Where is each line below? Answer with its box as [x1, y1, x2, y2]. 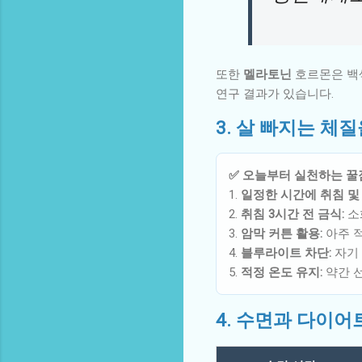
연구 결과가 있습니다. [216, 86, 334, 101]
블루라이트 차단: [241, 245, 331, 260]
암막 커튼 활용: [241, 225, 322, 241]
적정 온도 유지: [241, 264, 322, 280]
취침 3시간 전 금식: [241, 206, 344, 221]
